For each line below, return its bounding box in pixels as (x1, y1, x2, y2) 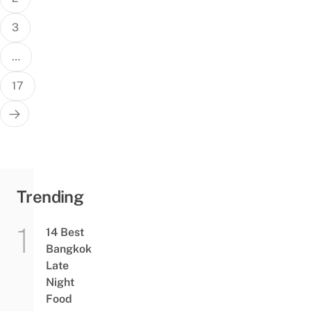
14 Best (45, 225, 84, 239)
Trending (17, 186, 84, 206)
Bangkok (45, 242, 92, 255)
